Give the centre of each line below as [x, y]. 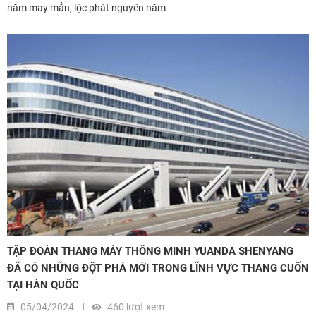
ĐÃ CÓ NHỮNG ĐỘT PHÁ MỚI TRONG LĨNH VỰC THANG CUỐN [158, 268]
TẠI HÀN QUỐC [43, 285]
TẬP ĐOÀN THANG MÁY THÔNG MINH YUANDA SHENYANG [150, 251]
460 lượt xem [135, 306]
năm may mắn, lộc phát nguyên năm [86, 8]
